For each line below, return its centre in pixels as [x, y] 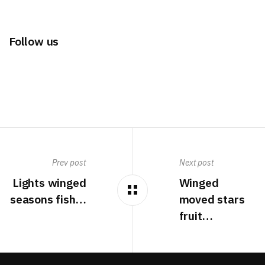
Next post [196, 162]
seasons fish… [48, 199]
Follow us [34, 41]
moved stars [212, 199]
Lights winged [49, 183]
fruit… [196, 216]
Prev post [69, 162]
